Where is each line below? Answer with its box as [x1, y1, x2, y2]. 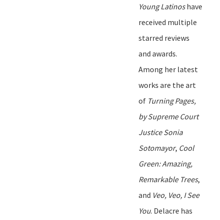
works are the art [138, 80, 196, 90]
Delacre [154, 205, 179, 216]
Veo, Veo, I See [152, 190, 199, 200]
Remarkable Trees [138, 174, 198, 184]
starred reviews [138, 32, 190, 43]
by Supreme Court [138, 111, 198, 121]
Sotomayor [138, 142, 175, 153]
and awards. [138, 48, 177, 58]
